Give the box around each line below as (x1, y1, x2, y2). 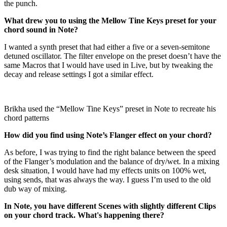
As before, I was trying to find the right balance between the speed (4, 147, 216, 157)
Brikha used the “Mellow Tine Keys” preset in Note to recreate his (4, 104, 216, 113)
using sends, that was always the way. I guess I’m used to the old (4, 175, 211, 184)
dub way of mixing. (4, 184, 69, 193)
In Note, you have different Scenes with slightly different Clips (4, 201, 216, 210)
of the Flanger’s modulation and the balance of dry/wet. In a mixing (4, 157, 219, 166)
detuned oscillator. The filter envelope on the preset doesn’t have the (4, 51, 221, 60)
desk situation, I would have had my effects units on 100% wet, (4, 166, 206, 175)
